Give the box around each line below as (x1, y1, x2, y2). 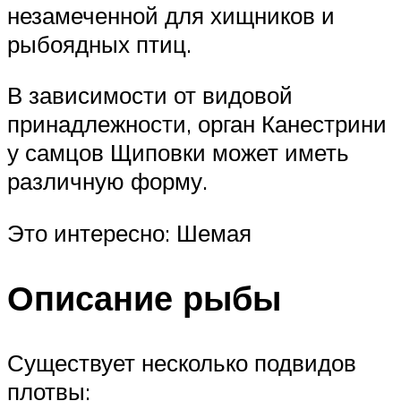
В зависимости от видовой (7, 81, 293, 110)
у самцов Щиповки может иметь (7, 138, 349, 167)
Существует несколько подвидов (7, 347, 356, 377)
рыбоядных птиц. (7, 29, 192, 58)
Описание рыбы (7, 275, 281, 320)
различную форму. (7, 166, 208, 196)
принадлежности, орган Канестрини (7, 109, 387, 139)
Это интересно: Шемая (7, 218, 252, 248)
